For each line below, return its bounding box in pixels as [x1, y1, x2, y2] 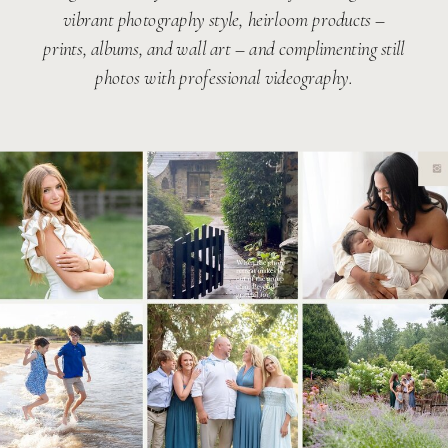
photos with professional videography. [95, 65, 353, 90]
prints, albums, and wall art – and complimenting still [43, 36, 405, 61]
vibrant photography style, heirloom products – [63, 6, 385, 31]
